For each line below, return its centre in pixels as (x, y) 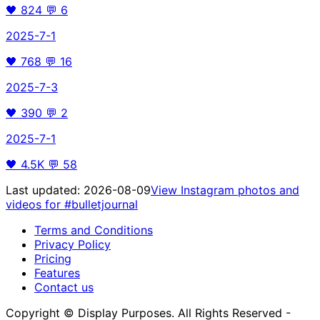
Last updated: (45, 190)
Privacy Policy (72, 244)
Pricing (53, 258)
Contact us (64, 287)
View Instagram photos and (225, 190)
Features (57, 272)
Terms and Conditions (94, 230)
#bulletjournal (101, 204)
